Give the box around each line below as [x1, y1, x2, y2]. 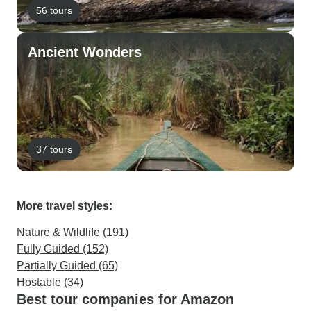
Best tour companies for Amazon [17, 292, 234, 307]
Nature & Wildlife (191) [17, 226, 128, 238]
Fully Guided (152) [17, 243, 108, 255]
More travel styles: [17, 200, 112, 212]
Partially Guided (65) [17, 260, 118, 271]
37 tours [36, 143, 72, 155]
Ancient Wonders [28, 44, 142, 60]
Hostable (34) [17, 276, 83, 288]
